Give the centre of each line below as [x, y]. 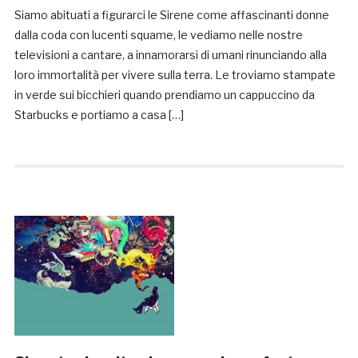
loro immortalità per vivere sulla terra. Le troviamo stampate [175, 75]
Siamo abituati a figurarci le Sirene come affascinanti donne [171, 15]
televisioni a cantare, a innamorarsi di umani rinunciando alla [170, 55]
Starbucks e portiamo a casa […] [99, 115]
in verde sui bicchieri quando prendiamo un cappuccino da [164, 95]
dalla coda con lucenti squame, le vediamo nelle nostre [158, 35]
